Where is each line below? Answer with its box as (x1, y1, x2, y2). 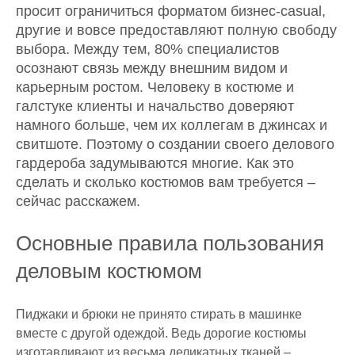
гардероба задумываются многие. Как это (16, 155, 294, 171)
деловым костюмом (16, 259, 202, 283)
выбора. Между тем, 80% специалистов (16, 41, 280, 57)
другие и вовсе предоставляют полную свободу (16, 22, 337, 38)
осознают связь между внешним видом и (16, 60, 288, 76)
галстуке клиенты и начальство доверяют (16, 98, 294, 114)
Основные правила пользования (16, 231, 324, 255)
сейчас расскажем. (16, 193, 140, 209)
